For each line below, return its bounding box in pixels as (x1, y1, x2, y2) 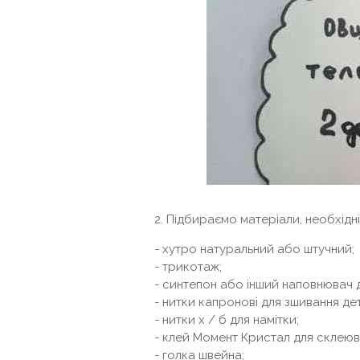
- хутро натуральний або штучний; (154, 242, 354, 256)
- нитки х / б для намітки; (154, 313, 299, 327)
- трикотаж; (154, 260, 222, 274)
